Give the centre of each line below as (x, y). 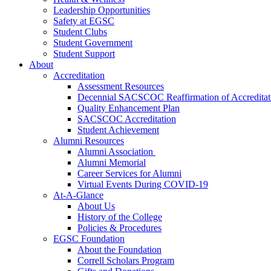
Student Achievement (118, 130)
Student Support (84, 54)
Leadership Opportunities (102, 10)
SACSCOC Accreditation (127, 119)
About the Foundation (119, 250)
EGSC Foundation (89, 239)
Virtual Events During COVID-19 (143, 184)
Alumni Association (116, 152)
